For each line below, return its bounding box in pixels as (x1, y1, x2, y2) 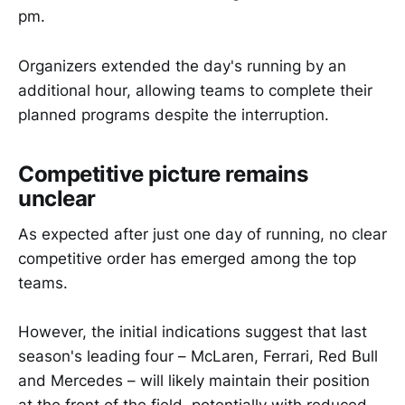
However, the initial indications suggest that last (18, 323, 367, 342)
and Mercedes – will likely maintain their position (18, 372, 370, 391)
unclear (18, 184, 96, 212)
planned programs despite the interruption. (18, 105, 329, 124)
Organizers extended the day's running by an (18, 56, 346, 75)
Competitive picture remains (18, 160, 308, 187)
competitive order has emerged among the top (18, 250, 356, 268)
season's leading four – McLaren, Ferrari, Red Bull (18, 347, 378, 366)
